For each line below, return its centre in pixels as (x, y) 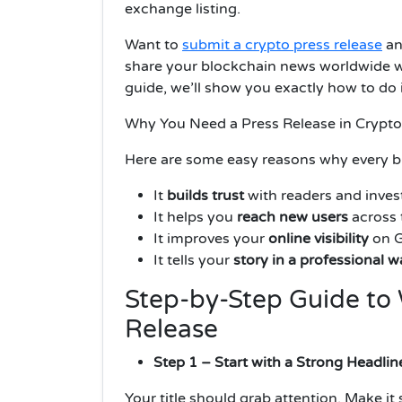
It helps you (195, 218)
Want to (153, 45)
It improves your (211, 239)
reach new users (293, 218)
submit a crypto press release (282, 45)
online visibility (319, 239)
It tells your (193, 261)
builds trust (205, 196)
